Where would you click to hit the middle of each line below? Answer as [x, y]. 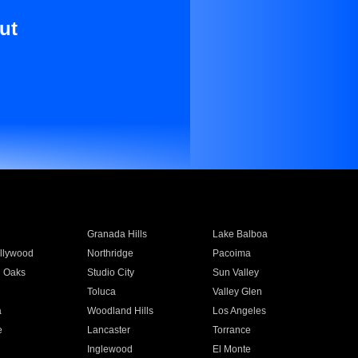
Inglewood [109, 349]
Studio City [110, 272]
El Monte [232, 349]
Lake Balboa [241, 234]
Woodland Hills [120, 311]
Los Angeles [240, 311]
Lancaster [108, 330]
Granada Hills [117, 234]
